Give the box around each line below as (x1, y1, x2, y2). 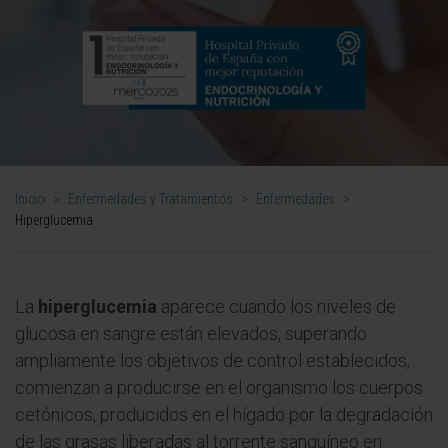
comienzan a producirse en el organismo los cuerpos (15, 377, 423, 398)
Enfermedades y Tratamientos (68, 191, 233, 207)
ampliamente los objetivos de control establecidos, (15, 350, 410, 371)
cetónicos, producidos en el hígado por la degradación (15, 404, 433, 425)
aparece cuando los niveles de (157, 296, 396, 317)
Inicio (15, 191, 45, 207)
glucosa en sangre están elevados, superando (15, 323, 367, 344)
